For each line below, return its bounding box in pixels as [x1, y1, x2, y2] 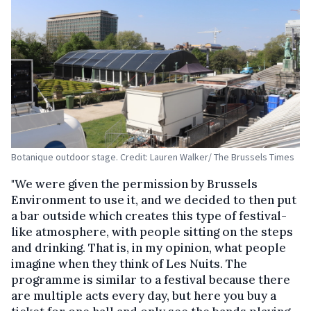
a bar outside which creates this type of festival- [11, 208, 287, 224]
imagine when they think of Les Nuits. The [11, 256, 247, 272]
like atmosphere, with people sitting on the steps [11, 224, 293, 240]
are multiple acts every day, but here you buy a [11, 288, 276, 304]
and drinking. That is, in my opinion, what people [11, 240, 286, 256]
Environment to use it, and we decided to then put [11, 192, 296, 208]
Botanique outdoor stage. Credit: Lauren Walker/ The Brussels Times [11, 151, 294, 164]
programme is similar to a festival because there [11, 272, 290, 288]
